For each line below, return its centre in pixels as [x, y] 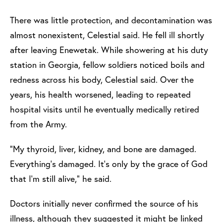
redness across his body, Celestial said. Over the [102, 79]
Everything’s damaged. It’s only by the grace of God [109, 164]
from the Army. [40, 124]
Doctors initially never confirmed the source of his [104, 203]
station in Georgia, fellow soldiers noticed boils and [107, 64]
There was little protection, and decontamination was [111, 20]
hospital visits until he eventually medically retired [105, 109]
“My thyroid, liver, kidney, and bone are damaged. [103, 149]
